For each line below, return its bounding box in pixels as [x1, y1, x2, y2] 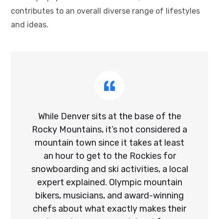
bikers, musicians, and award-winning [35, 190, 184, 201]
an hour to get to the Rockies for [43, 150, 176, 161]
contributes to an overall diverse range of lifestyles [11, 6, 200, 16]
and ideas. [11, 20, 48, 29]
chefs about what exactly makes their [33, 203, 186, 214]
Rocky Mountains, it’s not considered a [32, 124, 187, 135]
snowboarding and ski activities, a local [31, 163, 188, 175]
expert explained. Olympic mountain [37, 176, 182, 188]
